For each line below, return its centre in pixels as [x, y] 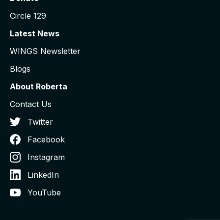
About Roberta [39, 86]
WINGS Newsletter [45, 51]
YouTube [44, 192]
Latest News [35, 33]
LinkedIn [43, 175]
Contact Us [31, 104]
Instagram [46, 157]
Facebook [46, 139]
